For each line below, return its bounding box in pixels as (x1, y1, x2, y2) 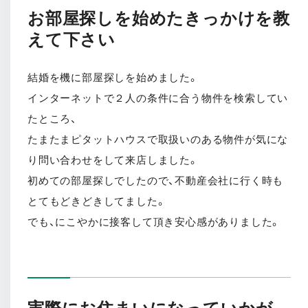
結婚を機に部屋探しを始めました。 (27, 71, 199, 83)
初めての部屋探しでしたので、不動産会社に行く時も (27, 175, 284, 186)
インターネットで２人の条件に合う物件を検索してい (27, 92, 289, 104)
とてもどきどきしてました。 (27, 195, 166, 207)
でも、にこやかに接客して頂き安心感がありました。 (27, 216, 281, 228)
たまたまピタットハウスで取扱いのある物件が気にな (27, 133, 289, 145)
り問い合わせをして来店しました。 (27, 154, 199, 166)
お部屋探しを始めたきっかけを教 (27, 9, 290, 27)
